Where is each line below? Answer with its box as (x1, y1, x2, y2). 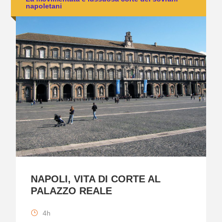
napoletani (26, 2, 62, 10)
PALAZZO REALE (31, 185, 112, 196)
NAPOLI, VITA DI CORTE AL (31, 173, 161, 184)
